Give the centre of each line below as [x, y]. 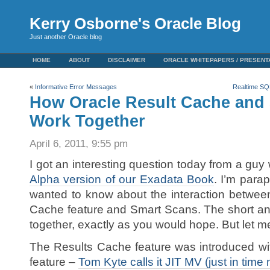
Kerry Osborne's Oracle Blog [135, 24]
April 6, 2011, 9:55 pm [79, 143]
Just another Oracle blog [66, 37]
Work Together [87, 121]
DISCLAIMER [127, 60]
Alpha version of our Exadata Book [122, 179]
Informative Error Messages [76, 87]
